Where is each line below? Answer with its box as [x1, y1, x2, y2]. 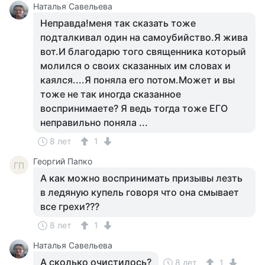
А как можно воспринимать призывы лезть [40, 172, 243, 184]
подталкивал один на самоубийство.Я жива [40, 31, 248, 43]
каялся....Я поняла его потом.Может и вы [40, 74, 235, 86]
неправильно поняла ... [40, 117, 148, 128]
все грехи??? [40, 201, 99, 212]
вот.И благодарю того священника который [40, 46, 246, 57]
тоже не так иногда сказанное [40, 88, 181, 100]
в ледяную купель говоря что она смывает [40, 186, 239, 198]
